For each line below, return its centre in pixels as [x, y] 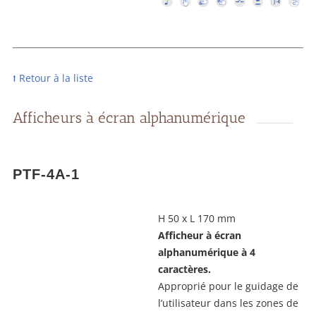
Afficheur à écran [200, 236]
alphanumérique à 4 [207, 253]
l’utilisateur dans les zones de [228, 303]
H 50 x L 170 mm [197, 219]
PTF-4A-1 [46, 175]
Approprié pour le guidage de [228, 286]
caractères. [184, 269]
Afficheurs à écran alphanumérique [129, 118]
